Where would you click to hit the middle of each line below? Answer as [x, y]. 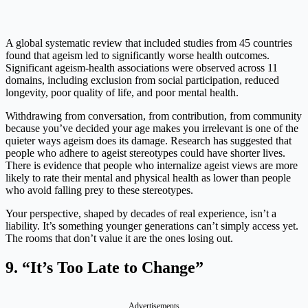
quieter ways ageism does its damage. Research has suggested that [148, 141]
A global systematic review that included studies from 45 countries [149, 43]
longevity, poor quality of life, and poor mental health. [122, 93]
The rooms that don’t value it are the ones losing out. [119, 239]
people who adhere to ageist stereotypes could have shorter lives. [145, 153]
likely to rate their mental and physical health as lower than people [148, 178]
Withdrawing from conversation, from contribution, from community [154, 116]
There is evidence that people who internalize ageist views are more [152, 166]
